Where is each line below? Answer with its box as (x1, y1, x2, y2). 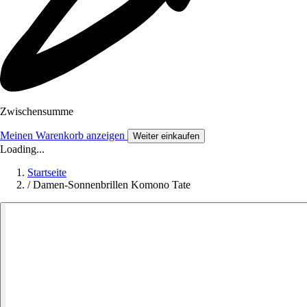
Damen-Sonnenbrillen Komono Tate (33, 179, 191, 191)
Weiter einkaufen (133, 131, 199, 142)
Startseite (27, 167, 66, 179)
